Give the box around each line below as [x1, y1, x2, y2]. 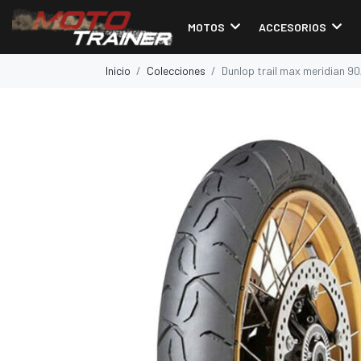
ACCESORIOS [258, 19, 326, 34]
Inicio [106, 64, 131, 77]
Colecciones [147, 64, 205, 77]
